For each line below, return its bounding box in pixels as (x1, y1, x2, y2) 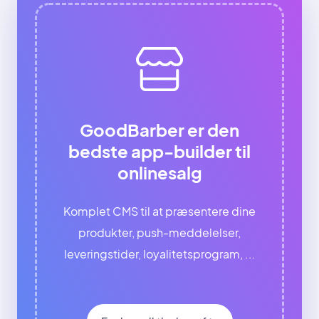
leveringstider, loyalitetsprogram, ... (63, 246, 256, 262)
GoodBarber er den (80, 119, 239, 141)
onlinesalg (117, 162, 202, 184)
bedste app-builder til (68, 140, 251, 162)
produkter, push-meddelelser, (78, 225, 241, 241)
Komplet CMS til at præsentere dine (63, 204, 256, 219)
